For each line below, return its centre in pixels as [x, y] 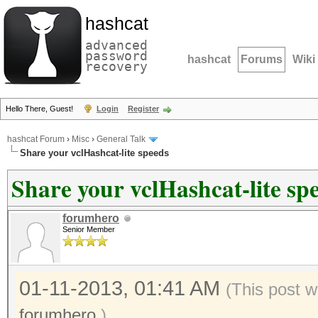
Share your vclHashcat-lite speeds [94, 153]
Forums [262, 59]
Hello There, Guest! [40, 109]
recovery [116, 66]
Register [143, 109]
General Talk [121, 139]
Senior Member [89, 229]
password [116, 56]
